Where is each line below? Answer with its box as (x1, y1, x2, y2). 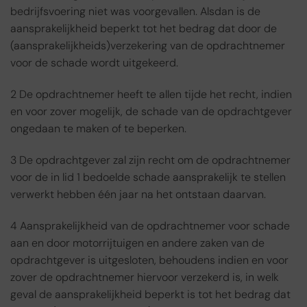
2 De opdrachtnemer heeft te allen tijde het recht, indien (10, 87, 292, 102)
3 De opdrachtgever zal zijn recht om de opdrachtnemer (10, 153, 291, 168)
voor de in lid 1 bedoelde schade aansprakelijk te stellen (10, 170, 286, 185)
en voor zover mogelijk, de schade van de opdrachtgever (10, 104, 292, 119)
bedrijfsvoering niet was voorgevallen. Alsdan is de (10, 4, 260, 19)
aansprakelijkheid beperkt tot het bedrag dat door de (10, 21, 277, 36)
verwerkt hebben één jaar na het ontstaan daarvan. (10, 187, 266, 202)
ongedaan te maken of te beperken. (10, 121, 186, 136)
